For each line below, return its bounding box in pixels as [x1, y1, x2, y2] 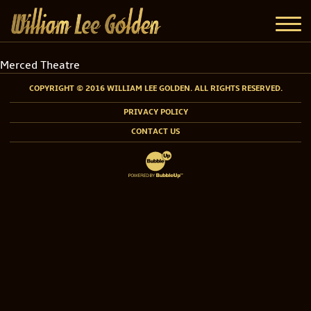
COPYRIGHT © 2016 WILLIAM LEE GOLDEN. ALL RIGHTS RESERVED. [28, 83, 283, 94]
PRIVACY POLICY [123, 106, 188, 117]
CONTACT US [131, 126, 180, 137]
